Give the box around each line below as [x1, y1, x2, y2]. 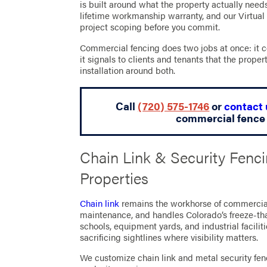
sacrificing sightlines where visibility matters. [80, 230, 259, 244]
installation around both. [80, 63, 176, 77]
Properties [80, 167, 149, 190]
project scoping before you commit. [80, 20, 221, 34]
